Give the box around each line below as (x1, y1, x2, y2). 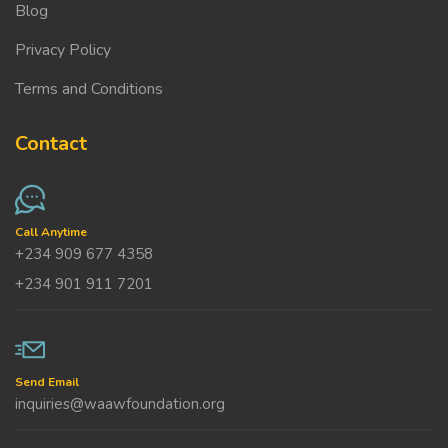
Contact (15, 129, 87, 157)
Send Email (15, 373, 79, 390)
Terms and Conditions (15, 77, 163, 100)
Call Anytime (15, 223, 87, 240)
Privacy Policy (15, 38, 111, 61)
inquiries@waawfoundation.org (15, 393, 225, 414)
